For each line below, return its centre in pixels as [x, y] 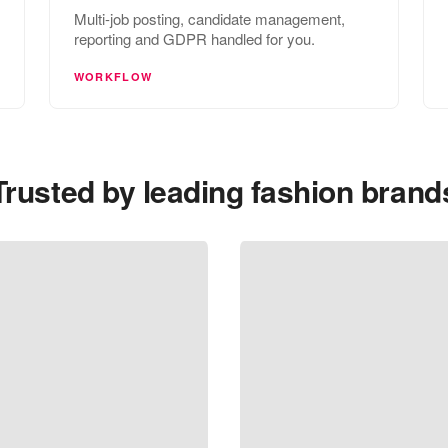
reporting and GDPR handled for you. [194, 38]
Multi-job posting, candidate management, [209, 18]
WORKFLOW [113, 76]
